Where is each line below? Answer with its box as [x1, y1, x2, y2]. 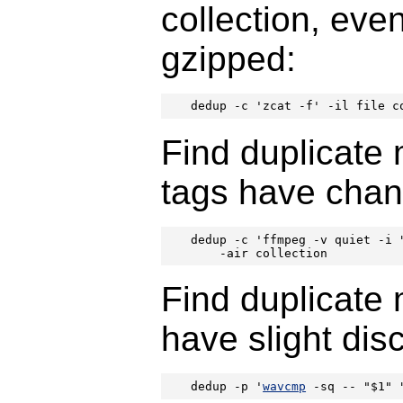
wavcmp [263, 379, 307, 393]
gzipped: [160, 39, 296, 78]
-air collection [191, 246, 328, 260]
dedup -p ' [191, 379, 264, 393]
